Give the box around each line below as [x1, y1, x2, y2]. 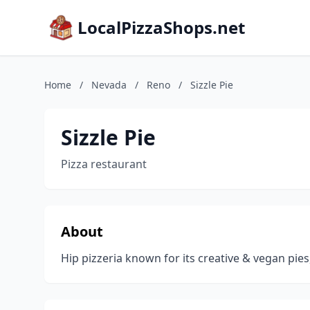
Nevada [91, 78, 127, 91]
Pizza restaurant [61, 156, 147, 172]
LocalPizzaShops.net [77, 16, 245, 39]
